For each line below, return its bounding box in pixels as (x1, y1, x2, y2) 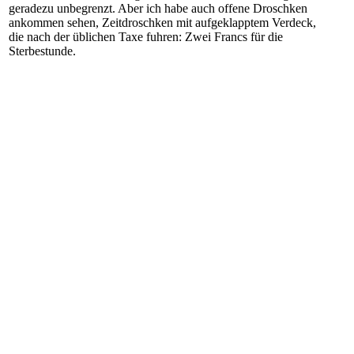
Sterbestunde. (9, 44, 76, 58)
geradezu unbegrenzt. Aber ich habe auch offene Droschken (9, 2, 307, 15)
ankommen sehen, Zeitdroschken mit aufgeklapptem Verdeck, (9, 16, 316, 29)
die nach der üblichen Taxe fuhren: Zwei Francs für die (9, 30, 283, 43)
